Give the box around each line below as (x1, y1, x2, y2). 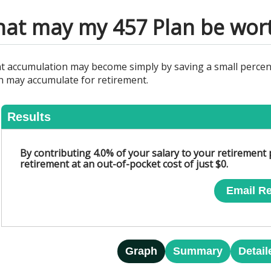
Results (7, 110, 51, 123)
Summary (172, 245, 223, 257)
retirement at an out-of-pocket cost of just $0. (20, 157, 229, 171)
